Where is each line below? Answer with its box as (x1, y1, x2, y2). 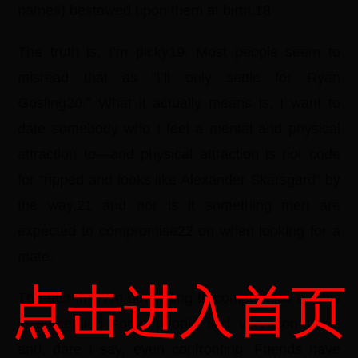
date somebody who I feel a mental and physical (18, 121, 340, 137)
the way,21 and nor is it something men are (18, 197, 340, 213)
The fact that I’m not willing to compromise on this (18, 290, 340, 306)
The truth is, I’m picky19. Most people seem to (18, 44, 340, 60)
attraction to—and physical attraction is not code (18, 146, 340, 162)
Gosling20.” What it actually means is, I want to (18, 95, 340, 111)
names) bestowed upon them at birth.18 (18, 2, 272, 18)
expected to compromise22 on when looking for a (18, 223, 340, 239)
